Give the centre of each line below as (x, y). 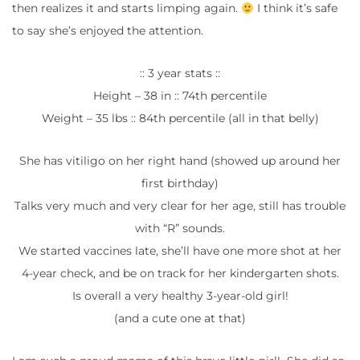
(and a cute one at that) (180, 319)
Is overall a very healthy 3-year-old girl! (180, 296)
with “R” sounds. (180, 229)
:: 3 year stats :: (180, 74)
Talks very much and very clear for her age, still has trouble (180, 206)
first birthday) (180, 184)
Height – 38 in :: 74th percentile (180, 96)
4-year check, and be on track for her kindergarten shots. (180, 274)
